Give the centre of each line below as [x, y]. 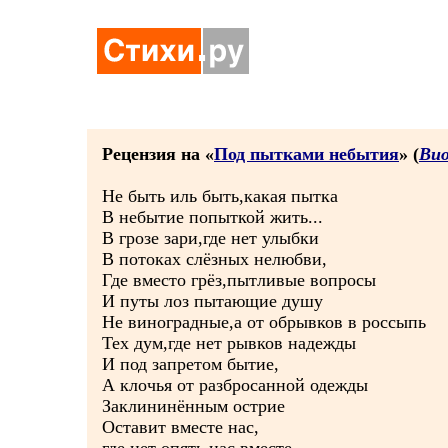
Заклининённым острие [193, 406]
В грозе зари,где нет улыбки [210, 238]
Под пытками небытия [306, 154]
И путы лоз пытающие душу [212, 301]
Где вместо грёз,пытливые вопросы [239, 280]
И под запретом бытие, [190, 364]
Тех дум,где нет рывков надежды [229, 343]
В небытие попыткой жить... [212, 217]
